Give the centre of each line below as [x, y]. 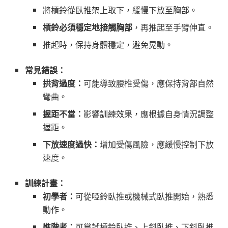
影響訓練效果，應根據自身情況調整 [148, 113]
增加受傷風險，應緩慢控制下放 [156, 144]
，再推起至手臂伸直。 [173, 27]
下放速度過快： [71, 144]
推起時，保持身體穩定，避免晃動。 [108, 44]
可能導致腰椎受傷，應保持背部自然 [148, 83]
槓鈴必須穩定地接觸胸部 [87, 27]
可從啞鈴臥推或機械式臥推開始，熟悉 [144, 196]
